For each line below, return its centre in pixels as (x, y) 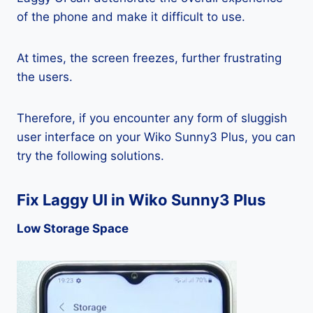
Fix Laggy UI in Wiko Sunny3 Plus (141, 200)
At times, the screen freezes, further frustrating (149, 58)
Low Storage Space (73, 228)
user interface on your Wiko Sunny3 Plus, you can (156, 137)
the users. (45, 77)
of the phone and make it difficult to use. (131, 17)
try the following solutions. (90, 156)
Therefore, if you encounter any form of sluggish (152, 118)
